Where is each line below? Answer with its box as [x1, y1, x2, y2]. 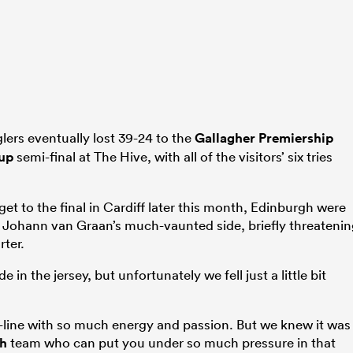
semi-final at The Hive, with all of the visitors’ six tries [13, 147, 333, 165]
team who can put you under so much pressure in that [7, 333, 336, 351]
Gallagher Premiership [195, 128, 333, 147]
